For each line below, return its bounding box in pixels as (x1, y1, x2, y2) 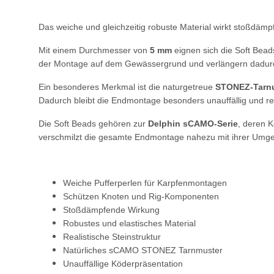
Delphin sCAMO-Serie (148, 118, 238, 128)
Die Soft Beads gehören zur (39, 118, 148, 128)
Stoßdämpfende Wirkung (63, 204, 160, 215)
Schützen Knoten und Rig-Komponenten (63, 191, 219, 201)
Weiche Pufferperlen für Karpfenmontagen (63, 177, 227, 188)
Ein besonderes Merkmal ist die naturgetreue (39, 81, 215, 92)
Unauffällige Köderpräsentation (63, 258, 183, 268)
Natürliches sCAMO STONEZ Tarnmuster (63, 245, 223, 255)
